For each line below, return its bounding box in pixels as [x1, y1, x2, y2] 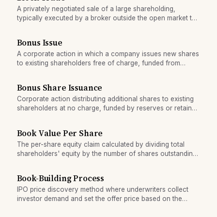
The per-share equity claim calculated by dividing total [16, 140, 185, 148]
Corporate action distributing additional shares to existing [16, 95, 194, 103]
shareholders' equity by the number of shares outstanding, [16, 149, 199, 157]
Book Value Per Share [16, 127, 103, 139]
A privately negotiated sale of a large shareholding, [16, 4, 175, 13]
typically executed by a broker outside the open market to [16, 14, 196, 22]
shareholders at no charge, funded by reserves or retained [16, 104, 200, 112]
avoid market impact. [16, 23, 81, 31]
